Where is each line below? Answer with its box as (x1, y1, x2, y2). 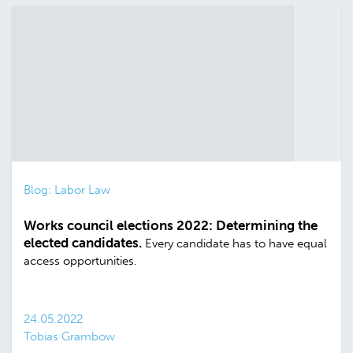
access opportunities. (24, 253, 137, 268)
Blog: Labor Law (24, 182, 110, 197)
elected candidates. (24, 234, 145, 251)
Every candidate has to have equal (145, 236, 327, 251)
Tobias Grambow (24, 329, 115, 344)
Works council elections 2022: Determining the (24, 217, 318, 233)
